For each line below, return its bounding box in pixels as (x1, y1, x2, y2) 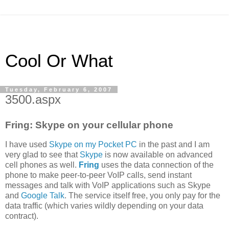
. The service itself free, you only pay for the (64, 191, 220, 200)
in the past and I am (137, 140, 210, 149)
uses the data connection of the (99, 160, 214, 169)
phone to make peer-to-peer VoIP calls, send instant (5, 170, 192, 179)
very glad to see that (5, 150, 80, 159)
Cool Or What (5, 51, 113, 71)
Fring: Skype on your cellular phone (5, 119, 173, 130)
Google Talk (21, 191, 64, 200)
